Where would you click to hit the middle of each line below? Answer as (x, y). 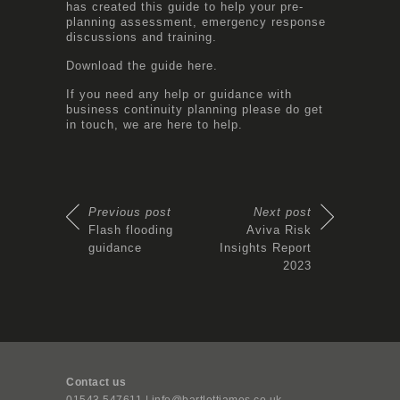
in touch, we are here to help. (154, 124)
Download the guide (127, 65)
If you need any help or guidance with (179, 94)
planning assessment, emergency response (196, 21)
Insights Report (266, 247)
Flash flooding (131, 229)
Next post (283, 212)
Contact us (96, 382)
